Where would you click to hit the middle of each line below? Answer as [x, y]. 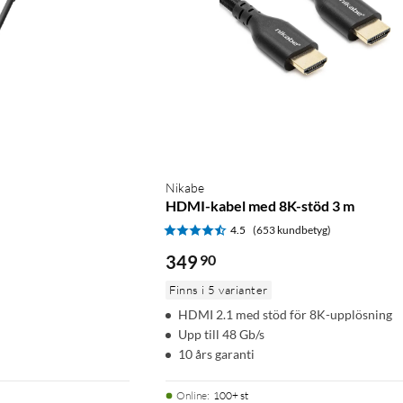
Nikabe [185, 187]
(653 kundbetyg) [292, 229]
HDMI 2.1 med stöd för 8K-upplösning [285, 314]
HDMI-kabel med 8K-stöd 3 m [260, 205]
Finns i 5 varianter [219, 289]
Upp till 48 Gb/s [221, 334]
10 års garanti [216, 354]
